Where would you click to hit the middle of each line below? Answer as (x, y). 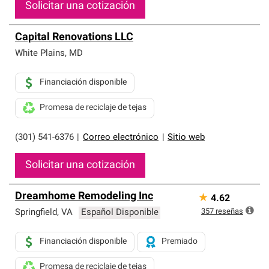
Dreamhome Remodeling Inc (84, 197)
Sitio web (186, 138)
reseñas (229, 212)
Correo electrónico (121, 138)
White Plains (40, 54)
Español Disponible (119, 213)
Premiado (180, 242)
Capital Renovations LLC (74, 38)
